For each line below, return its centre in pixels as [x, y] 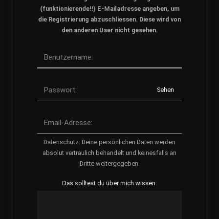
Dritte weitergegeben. [109, 163]
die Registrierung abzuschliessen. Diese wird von [109, 19]
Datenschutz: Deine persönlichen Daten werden [109, 142]
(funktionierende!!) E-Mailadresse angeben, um [109, 8]
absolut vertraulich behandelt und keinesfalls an [109, 153]
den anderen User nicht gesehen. [109, 30]
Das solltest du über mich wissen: [109, 183]
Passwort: [61, 90]
